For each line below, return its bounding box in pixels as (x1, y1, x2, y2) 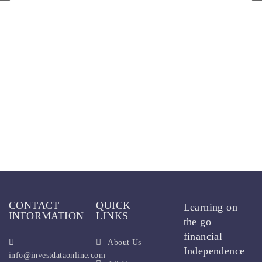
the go (183, 216, 212, 227)
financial (183, 230, 223, 242)
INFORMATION (9, 210, 84, 222)
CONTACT (9, 199, 60, 211)
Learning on (183, 201, 238, 213)
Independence (183, 245, 245, 257)
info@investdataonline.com (9, 251, 105, 260)
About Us (108, 238, 142, 247)
